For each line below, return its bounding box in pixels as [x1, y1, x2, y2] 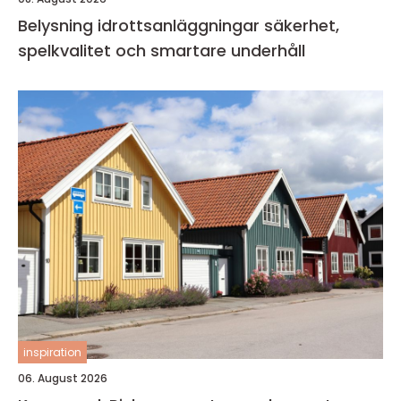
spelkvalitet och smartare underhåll [18, 39, 305, 62]
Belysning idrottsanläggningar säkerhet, [18, 14, 264, 37]
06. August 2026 [18, 371, 107, 386]
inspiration [23, 345, 81, 360]
